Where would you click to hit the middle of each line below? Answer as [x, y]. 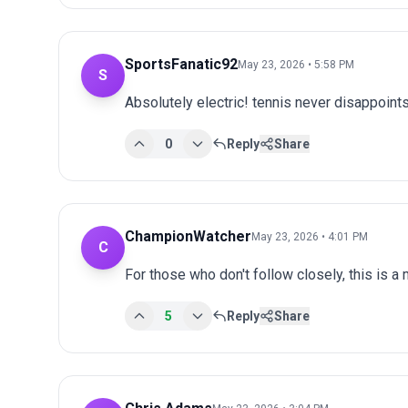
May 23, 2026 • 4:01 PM [310, 236]
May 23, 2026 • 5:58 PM [296, 64]
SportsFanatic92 [181, 64]
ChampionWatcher [188, 236]
